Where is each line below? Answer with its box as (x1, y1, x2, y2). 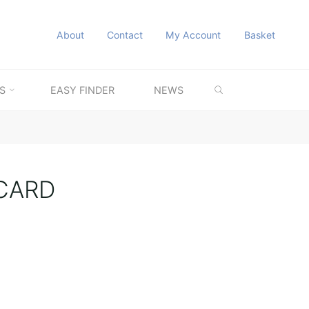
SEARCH (228, 75, 269, 87)
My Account (166, 29, 221, 41)
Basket (243, 29, 275, 41)
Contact (107, 29, 143, 41)
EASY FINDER (50, 84, 114, 96)
